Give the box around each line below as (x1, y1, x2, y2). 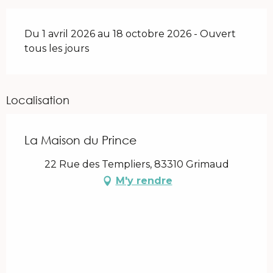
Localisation (6, 93, 69, 107)
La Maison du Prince (24, 133, 136, 147)
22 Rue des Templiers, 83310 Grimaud (44, 158, 229, 171)
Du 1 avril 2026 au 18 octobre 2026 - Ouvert (24, 28, 236, 40)
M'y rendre (115, 175, 172, 187)
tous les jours (24, 43, 89, 55)
